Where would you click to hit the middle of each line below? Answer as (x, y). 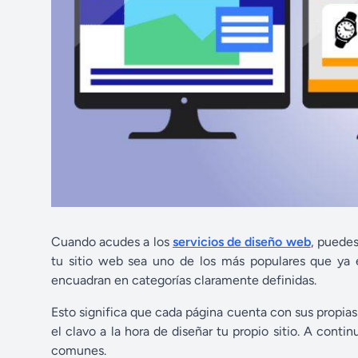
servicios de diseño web (241, 241)
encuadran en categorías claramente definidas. (184, 280)
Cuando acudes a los (112, 241)
